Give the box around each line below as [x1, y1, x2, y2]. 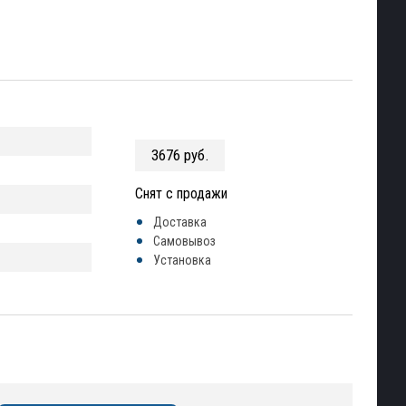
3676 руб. [150, 146, 209, 164]
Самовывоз [153, 234, 216, 248]
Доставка [153, 215, 207, 229]
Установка [153, 253, 211, 267]
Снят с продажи [135, 185, 227, 202]
